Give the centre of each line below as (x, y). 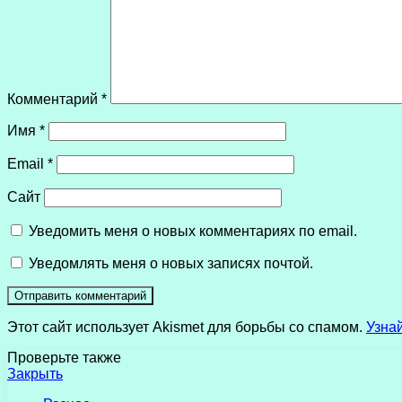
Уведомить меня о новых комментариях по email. (193, 232)
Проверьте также (64, 358)
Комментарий (54, 100)
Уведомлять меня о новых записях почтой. (171, 264)
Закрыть (35, 374)
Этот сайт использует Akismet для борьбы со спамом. (187, 328)
